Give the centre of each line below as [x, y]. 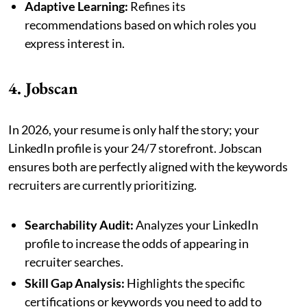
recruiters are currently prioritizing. [102, 185]
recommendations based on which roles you [140, 24]
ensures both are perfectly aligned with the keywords [148, 166]
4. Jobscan [45, 88]
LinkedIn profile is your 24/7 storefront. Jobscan [135, 148]
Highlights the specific [185, 283]
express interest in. [75, 43]
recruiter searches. [74, 261]
